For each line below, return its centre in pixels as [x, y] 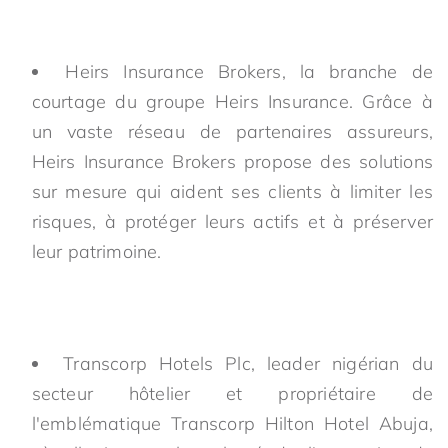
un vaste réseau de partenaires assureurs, [232, 131]
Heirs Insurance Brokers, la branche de [249, 71]
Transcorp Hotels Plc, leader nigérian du [248, 363]
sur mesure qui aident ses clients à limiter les [232, 191]
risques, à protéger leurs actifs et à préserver [232, 221]
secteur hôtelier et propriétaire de [232, 393]
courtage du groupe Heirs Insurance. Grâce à [232, 101]
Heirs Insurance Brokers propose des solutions [232, 161]
